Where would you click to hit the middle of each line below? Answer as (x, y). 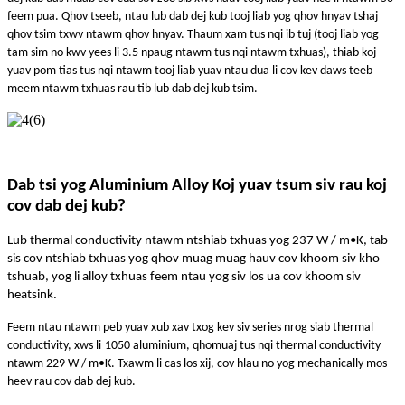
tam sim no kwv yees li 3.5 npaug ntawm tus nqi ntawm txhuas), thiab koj (192, 52)
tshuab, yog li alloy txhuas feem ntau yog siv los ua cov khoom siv (184, 277)
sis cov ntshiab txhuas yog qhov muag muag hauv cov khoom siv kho (193, 259)
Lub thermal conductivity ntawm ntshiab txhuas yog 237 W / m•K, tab (198, 240)
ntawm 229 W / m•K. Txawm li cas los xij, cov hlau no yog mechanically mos (197, 363)
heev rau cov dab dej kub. (71, 381)
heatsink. (32, 295)
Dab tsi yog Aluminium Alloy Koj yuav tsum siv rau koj (197, 185)
